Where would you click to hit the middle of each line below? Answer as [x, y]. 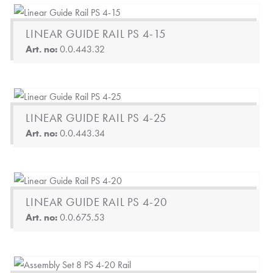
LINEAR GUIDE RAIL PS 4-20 [97, 202]
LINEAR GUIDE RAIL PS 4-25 [96, 118]
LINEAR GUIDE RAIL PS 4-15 [96, 34]
